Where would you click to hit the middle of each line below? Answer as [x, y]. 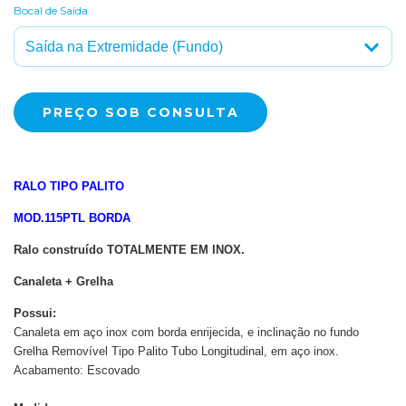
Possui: [35, 313]
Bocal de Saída [51, 10]
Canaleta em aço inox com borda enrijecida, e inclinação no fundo [188, 332]
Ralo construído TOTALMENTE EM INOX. [129, 249]
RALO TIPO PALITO [69, 186]
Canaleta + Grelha [65, 281]
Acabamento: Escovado [78, 370]
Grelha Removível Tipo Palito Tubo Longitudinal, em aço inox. [178, 351]
